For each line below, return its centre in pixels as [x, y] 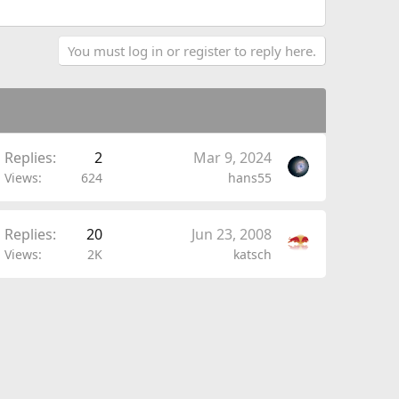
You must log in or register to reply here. [192, 51]
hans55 [249, 178]
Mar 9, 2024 [232, 158]
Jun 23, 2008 [231, 234]
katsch [252, 254]
